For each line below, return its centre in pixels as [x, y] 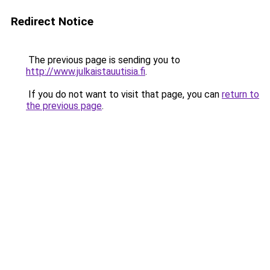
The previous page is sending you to [103, 60]
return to [240, 94]
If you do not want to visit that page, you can [124, 94]
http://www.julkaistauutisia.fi [86, 71]
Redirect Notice [52, 21]
